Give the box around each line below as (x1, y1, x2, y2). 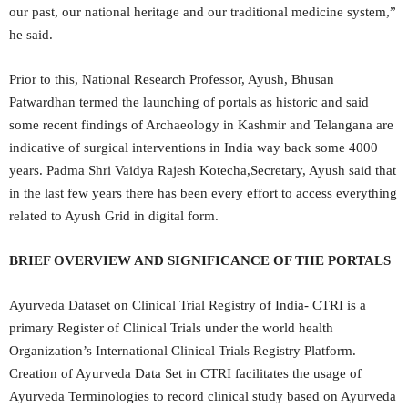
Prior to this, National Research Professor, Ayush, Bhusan (9, 72, 334, 87)
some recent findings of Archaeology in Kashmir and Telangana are (9, 117, 393, 132)
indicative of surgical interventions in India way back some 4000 (9, 140, 378, 155)
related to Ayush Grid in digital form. (9, 209, 219, 223)
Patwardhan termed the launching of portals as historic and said (9, 95, 369, 109)
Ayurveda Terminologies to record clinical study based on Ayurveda (9, 389, 396, 403)
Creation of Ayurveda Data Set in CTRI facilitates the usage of (9, 366, 362, 381)
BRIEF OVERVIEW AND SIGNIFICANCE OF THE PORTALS (9, 253, 391, 268)
